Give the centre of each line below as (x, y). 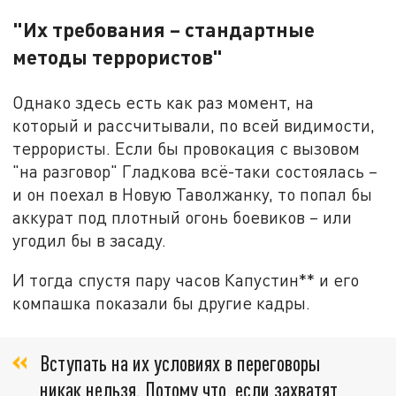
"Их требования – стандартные (164, 29)
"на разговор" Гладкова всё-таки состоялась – (195, 171)
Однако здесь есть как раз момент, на (164, 102)
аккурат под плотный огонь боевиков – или (183, 217)
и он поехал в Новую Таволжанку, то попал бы (193, 194)
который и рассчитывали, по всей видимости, (194, 125)
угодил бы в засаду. (90, 240)
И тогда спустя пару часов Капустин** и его (186, 280)
